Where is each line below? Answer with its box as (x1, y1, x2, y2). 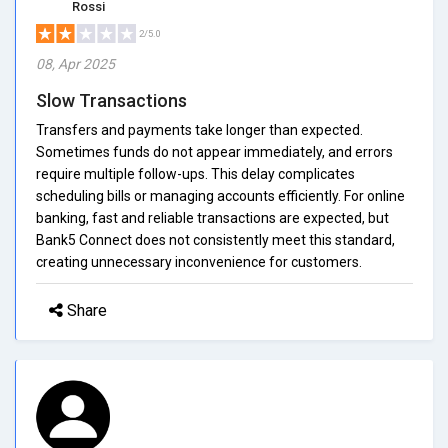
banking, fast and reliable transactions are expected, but (36, 209, 389, 226)
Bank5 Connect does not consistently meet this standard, (36, 231, 395, 248)
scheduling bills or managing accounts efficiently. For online (36, 187, 405, 204)
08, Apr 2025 (36, 55, 115, 72)
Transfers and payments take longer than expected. (36, 121, 363, 138)
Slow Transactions (36, 89, 187, 111)
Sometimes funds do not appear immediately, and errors (36, 143, 393, 160)
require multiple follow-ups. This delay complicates (36, 165, 355, 182)
